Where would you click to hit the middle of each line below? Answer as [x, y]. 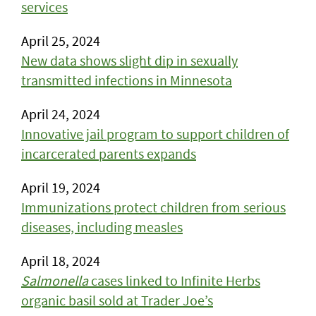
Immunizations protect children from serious [153, 207]
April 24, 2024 [61, 114]
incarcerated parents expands [109, 153]
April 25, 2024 [61, 41]
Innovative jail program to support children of [155, 134]
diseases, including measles [102, 227]
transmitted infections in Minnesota [127, 80]
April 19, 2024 [61, 187]
